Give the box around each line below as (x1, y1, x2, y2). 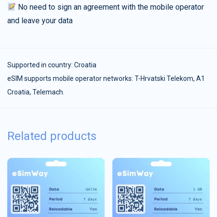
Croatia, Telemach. (7, 88, 64, 96)
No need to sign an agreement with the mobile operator (16, 2, 204, 12)
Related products (7, 129, 96, 143)
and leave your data (7, 16, 73, 26)
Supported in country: (7, 61, 74, 69)
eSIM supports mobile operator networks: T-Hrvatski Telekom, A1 (7, 75, 205, 83)
